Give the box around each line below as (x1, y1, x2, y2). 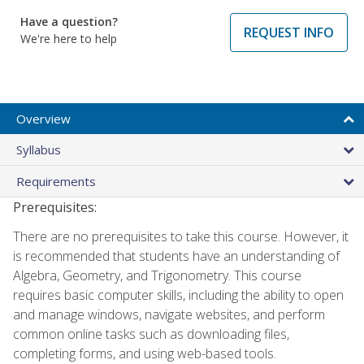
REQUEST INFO (244, 23, 334, 41)
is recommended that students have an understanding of (13, 246, 340, 265)
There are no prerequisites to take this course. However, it (13, 227, 349, 245)
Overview (16, 110, 71, 127)
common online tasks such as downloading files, (13, 324, 289, 343)
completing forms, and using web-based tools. (13, 344, 276, 362)
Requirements (16, 172, 96, 189)
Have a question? (20, 13, 118, 29)
